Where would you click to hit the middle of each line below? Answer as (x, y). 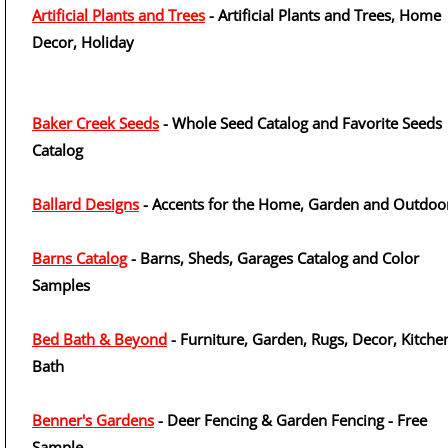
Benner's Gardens (93, 420)
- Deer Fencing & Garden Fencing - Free (290, 420)
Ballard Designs (85, 204)
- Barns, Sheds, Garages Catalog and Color (273, 258)
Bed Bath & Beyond (99, 339)
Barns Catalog (79, 258)
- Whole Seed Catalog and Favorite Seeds (300, 123)
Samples (61, 285)
